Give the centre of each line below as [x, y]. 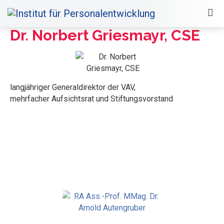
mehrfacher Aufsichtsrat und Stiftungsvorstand [91, 99]
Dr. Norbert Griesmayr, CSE [105, 35]
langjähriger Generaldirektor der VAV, [73, 87]
